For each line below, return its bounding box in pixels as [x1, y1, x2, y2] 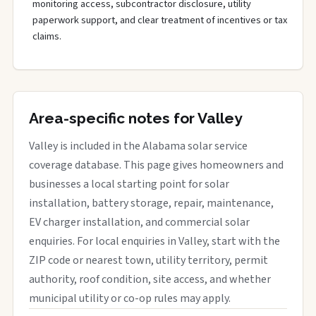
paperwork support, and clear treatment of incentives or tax [32, 13, 287, 28]
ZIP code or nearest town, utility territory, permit [29, 253, 268, 268]
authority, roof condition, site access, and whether [29, 272, 271, 287]
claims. [32, 29, 61, 44]
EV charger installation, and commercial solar [29, 214, 250, 230]
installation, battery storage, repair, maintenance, [29, 195, 274, 211]
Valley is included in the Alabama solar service [29, 138, 248, 154]
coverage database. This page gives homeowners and [29, 157, 284, 173]
